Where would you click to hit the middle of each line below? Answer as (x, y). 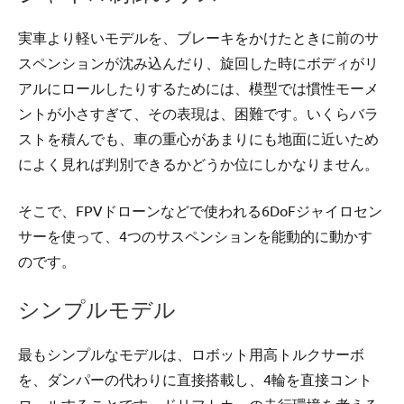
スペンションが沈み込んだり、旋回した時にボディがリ (198, 63)
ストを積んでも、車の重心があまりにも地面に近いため (198, 138)
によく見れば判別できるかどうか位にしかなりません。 (198, 164)
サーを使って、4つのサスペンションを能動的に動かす (195, 236)
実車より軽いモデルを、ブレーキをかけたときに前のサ (198, 37)
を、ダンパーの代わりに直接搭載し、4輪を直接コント (195, 379)
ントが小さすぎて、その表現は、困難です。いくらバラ (198, 113)
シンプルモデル (97, 310)
